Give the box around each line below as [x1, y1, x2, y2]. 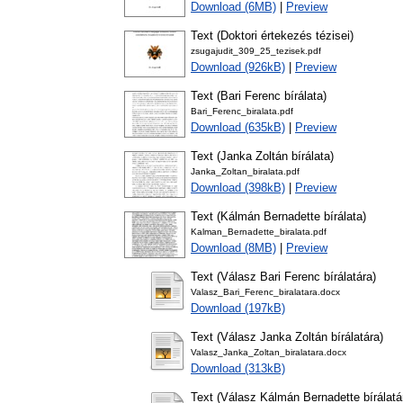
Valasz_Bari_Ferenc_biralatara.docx [191, 287, 340, 298]
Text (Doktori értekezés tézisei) [191, 29, 354, 43]
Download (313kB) [191, 362, 285, 376]
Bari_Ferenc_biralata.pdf [191, 106, 293, 117]
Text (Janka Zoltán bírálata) [191, 149, 334, 164]
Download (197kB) [191, 301, 285, 316]
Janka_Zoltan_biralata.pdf [191, 166, 300, 177]
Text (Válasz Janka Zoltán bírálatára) [191, 330, 383, 345]
